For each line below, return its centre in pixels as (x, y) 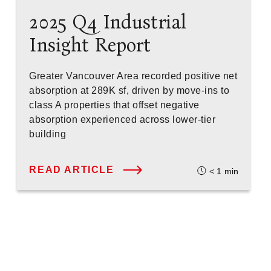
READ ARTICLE (72, 170)
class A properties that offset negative (114, 105)
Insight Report (90, 45)
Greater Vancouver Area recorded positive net (133, 76)
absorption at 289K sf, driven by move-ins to (129, 90)
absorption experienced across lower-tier (122, 119)
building (48, 134)
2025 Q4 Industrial (108, 22)
